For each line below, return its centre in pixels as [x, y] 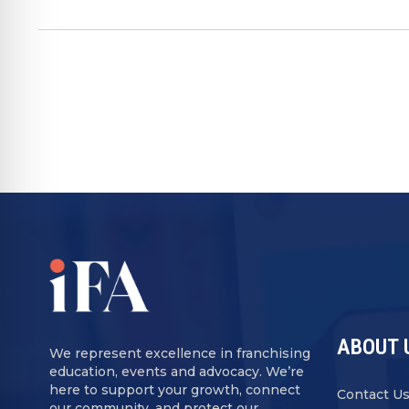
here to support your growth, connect [175, 390]
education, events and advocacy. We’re [177, 372]
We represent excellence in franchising [180, 354]
